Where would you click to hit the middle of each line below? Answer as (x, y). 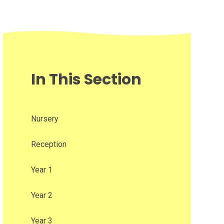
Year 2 (41, 195)
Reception (48, 144)
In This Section (86, 80)
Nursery (44, 119)
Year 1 (41, 170)
